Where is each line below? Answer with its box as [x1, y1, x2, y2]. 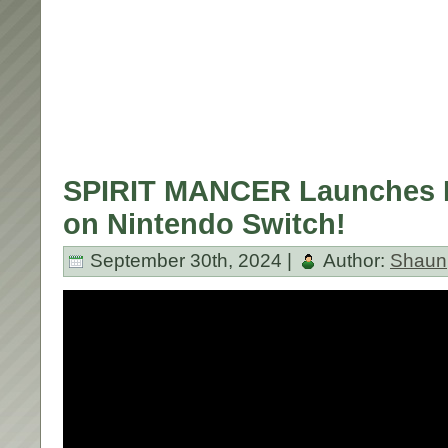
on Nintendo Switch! [63, 208, 346, 240]
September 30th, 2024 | [85, 249, 297, 271]
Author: [319, 249, 390, 271]
